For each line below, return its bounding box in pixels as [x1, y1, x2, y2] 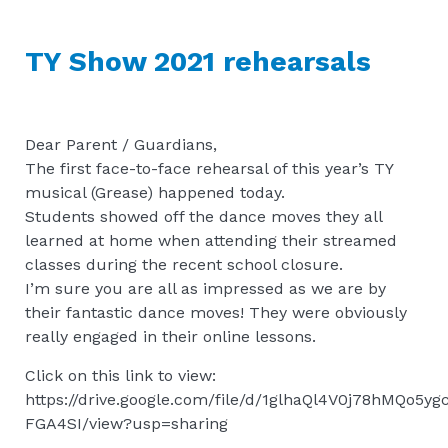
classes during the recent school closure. [25, 254, 343, 274]
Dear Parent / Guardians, [25, 134, 217, 154]
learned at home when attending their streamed [25, 230, 397, 250]
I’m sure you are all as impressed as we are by [25, 278, 386, 298]
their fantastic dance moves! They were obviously [25, 302, 407, 322]
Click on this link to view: [25, 365, 216, 385]
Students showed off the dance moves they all [25, 206, 382, 226]
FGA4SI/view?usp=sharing [25, 413, 228, 433]
